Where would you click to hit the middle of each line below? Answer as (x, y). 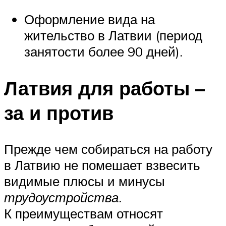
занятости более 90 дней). (103, 51)
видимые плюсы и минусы (84, 181)
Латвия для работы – (104, 88)
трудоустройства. (63, 197)
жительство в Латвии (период (113, 35)
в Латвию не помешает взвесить (102, 165)
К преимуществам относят (83, 214)
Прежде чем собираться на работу (108, 149)
